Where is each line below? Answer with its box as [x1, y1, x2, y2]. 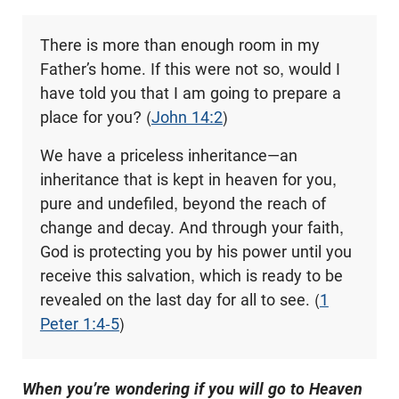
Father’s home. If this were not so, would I [39, 59, 340, 78]
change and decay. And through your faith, [39, 217, 344, 237]
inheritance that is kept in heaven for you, [39, 169, 337, 189]
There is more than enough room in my [39, 35, 320, 54]
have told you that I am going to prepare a [39, 83, 341, 102]
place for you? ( [39, 107, 151, 126]
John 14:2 [151, 107, 223, 126]
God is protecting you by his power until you [39, 241, 352, 261]
